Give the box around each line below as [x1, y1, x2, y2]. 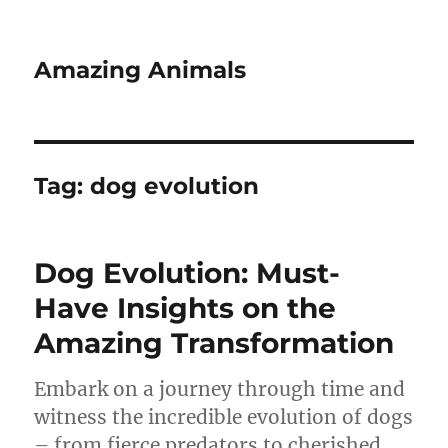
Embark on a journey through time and [34, 377, 406, 401]
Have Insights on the [34, 291, 337, 325]
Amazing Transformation [34, 326, 395, 360]
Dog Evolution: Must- [34, 256, 341, 290]
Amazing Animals [34, 56, 247, 84]
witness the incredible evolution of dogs [34, 405, 414, 429]
